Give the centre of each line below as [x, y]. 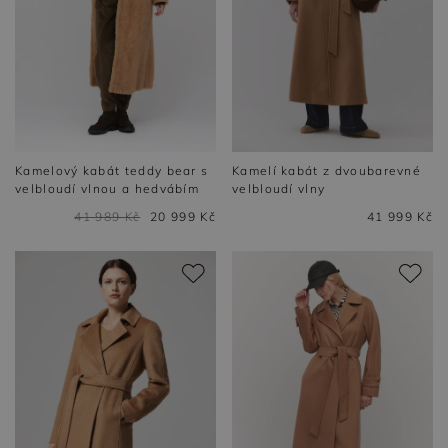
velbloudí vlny [279, 189]
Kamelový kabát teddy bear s [112, 171]
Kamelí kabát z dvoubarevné [327, 171]
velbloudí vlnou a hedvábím [107, 189]
